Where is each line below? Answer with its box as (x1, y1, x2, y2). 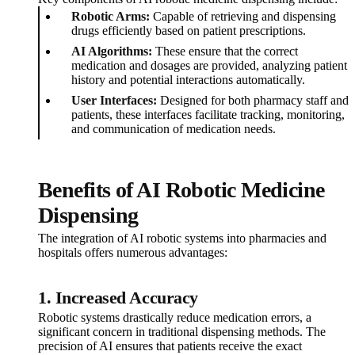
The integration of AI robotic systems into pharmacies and (38, 231, 326, 246)
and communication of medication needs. (71, 122, 276, 136)
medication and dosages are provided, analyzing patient (71, 59, 347, 73)
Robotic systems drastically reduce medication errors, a (38, 311, 311, 325)
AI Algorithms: (71, 44, 152, 59)
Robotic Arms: (71, 10, 150, 24)
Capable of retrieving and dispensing (150, 10, 336, 24)
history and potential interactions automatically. (71, 73, 305, 87)
